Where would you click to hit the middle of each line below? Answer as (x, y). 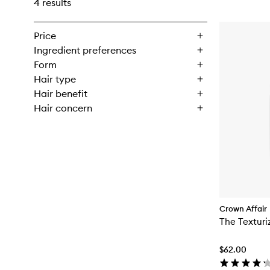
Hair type (55, 79)
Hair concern (63, 108)
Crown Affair (243, 208)
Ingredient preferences (85, 50)
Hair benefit (61, 93)
